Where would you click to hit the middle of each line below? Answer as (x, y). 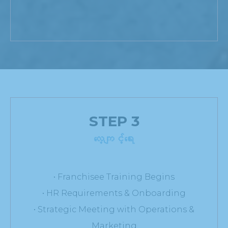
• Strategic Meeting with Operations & (114, 209)
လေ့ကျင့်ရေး (114, 139)
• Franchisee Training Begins (114, 177)
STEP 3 (114, 121)
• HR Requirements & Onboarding (114, 193)
